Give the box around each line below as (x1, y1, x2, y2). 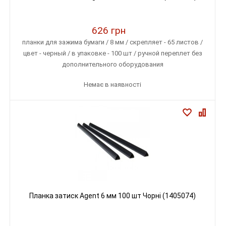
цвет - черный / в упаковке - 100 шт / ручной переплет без (23, 49, 202, 57)
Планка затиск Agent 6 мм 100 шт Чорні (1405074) (29, 192, 196, 200)
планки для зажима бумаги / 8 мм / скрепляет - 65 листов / (22, 38, 203, 46)
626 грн (92, 25, 126, 36)
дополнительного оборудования (62, 61, 163, 68)
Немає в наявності (84, 81, 141, 88)
